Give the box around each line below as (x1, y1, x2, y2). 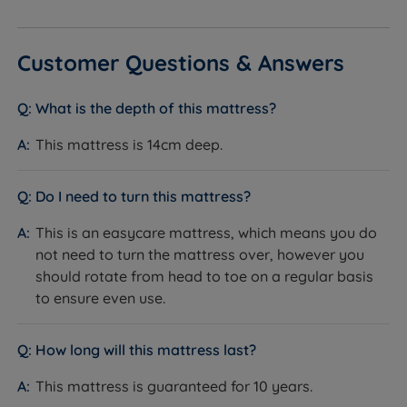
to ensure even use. (35, 289, 166, 308)
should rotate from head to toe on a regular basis (35, 267, 374, 286)
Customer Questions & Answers (17, 49, 345, 77)
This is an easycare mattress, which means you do (35, 223, 378, 243)
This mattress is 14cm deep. (35, 135, 223, 154)
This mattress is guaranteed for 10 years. (35, 377, 313, 396)
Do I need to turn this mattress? (35, 187, 252, 206)
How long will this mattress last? (35, 341, 257, 360)
